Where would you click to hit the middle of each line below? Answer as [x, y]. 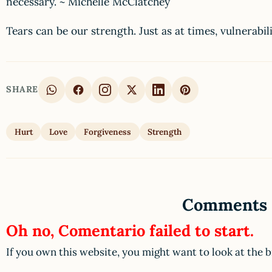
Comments [225, 204]
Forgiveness [107, 131]
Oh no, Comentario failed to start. [130, 231]
